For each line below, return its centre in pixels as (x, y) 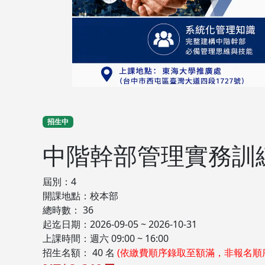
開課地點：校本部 (80, 196)
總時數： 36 (68, 210)
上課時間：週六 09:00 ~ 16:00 (106, 238)
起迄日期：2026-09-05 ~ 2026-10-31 (120, 224)
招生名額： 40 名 (80, 253)
